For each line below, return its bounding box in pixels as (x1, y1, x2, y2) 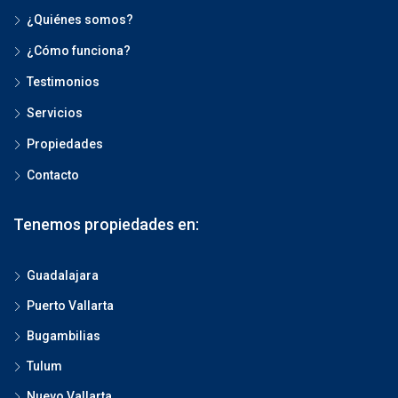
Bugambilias (27, 329, 100, 343)
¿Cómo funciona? (27, 44, 131, 58)
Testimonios (27, 75, 99, 89)
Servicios (27, 106, 83, 120)
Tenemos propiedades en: (13, 215, 199, 234)
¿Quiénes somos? (27, 12, 133, 27)
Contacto (27, 168, 79, 182)
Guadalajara (27, 268, 99, 283)
